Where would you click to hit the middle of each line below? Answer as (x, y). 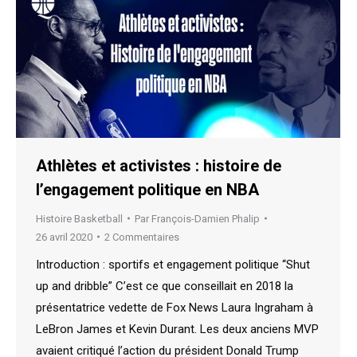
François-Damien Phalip (206, 218)
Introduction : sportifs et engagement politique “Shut (173, 264)
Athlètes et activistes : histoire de (159, 165)
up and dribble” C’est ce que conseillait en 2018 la (165, 286)
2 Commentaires (142, 237)
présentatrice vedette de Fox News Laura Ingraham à (175, 307)
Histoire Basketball (79, 218)
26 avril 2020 (64, 237)
